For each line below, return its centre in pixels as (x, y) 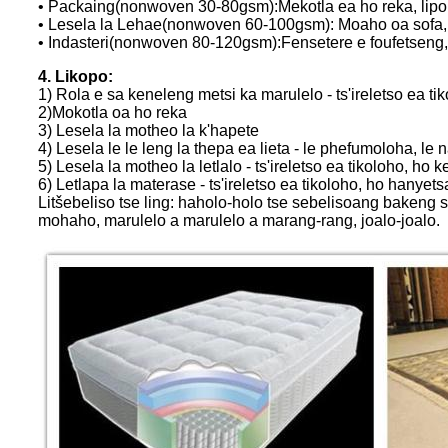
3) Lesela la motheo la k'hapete (148, 131)
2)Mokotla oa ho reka (112, 113)
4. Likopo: (75, 77)
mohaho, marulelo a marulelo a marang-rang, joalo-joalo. (239, 221)
